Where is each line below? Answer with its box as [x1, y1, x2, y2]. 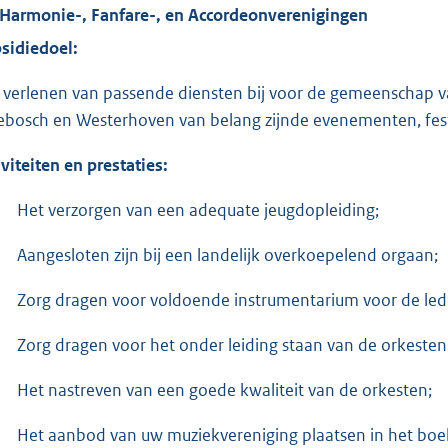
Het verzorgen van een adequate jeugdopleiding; [17, 198, 379, 221]
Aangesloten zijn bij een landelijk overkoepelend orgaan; [17, 243, 438, 266]
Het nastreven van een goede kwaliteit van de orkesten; [17, 378, 432, 401]
